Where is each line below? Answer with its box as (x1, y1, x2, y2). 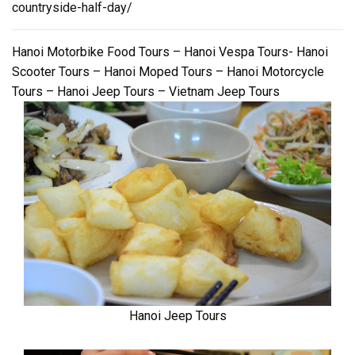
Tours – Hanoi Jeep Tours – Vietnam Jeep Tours (12, 84, 280, 100)
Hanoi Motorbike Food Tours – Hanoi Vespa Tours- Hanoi (12, 44, 328, 60)
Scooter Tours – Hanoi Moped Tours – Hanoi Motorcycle (12, 64, 324, 80)
